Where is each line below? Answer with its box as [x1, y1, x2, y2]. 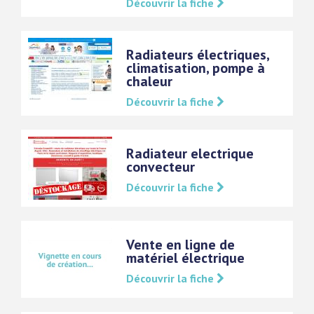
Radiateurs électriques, [126, 46, 269, 64]
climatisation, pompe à [126, 59, 265, 77]
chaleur [126, 72, 172, 90]
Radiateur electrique [126, 144, 254, 163]
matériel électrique [126, 249, 245, 267]
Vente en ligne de [126, 235, 235, 254]
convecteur [126, 158, 195, 176]
